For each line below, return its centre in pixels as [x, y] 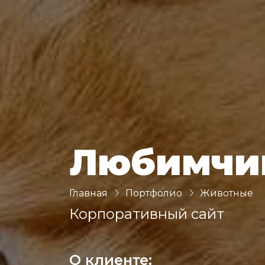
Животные [227, 193]
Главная [88, 193]
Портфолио [154, 193]
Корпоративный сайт [147, 214]
